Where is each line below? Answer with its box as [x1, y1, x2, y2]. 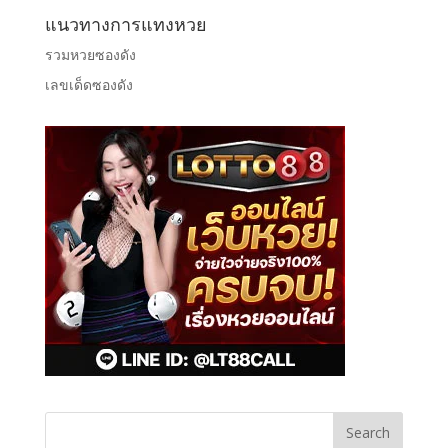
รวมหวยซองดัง [44, 44, 136, 64]
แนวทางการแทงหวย [44, 11, 207, 36]
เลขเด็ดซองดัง [44, 74, 133, 94]
